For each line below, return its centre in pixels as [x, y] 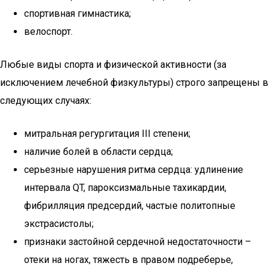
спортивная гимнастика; [77, 14]
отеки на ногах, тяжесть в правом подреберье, [128, 260]
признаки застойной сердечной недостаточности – [138, 242]
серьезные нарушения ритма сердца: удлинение [134, 170]
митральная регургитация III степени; [107, 134]
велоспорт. [48, 32]
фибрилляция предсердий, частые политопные [130, 206]
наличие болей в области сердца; [98, 152]
